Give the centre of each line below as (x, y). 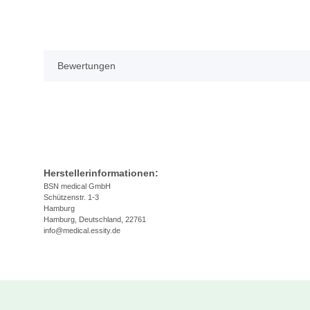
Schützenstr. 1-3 (71, 198)
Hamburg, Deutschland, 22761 (95, 220)
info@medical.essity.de (82, 231)
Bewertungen (86, 66)
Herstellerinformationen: (101, 173)
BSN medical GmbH (77, 186)
